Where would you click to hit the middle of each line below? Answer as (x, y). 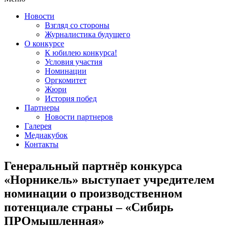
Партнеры (42, 108)
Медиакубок (46, 135)
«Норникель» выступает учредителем (109, 179)
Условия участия (74, 62)
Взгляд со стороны (77, 25)
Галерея (38, 126)
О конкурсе (44, 44)
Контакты (41, 144)
